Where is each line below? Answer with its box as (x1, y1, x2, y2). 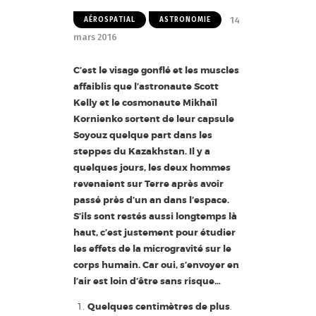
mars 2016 (73, 31, 117, 42)
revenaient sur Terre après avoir (73, 177, 224, 190)
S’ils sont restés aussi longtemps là (73, 209, 237, 222)
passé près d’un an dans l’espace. (73, 193, 229, 206)
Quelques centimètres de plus (87, 300, 230, 312)
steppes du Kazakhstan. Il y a (73, 145, 210, 157)
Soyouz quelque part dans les (73, 128, 212, 141)
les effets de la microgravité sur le (73, 242, 231, 255)
